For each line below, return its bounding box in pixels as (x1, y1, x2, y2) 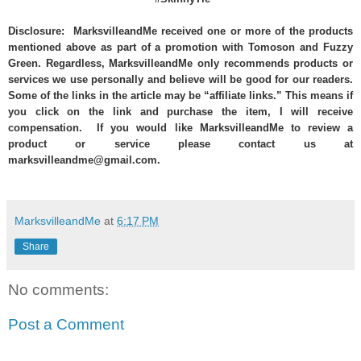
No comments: (8, 280, 109, 298)
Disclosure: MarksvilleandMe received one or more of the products (8, 24, 353, 37)
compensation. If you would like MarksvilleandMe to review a (8, 121, 353, 134)
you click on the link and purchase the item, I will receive (8, 105, 353, 118)
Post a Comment (8, 316, 124, 334)
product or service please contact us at (8, 137, 353, 150)
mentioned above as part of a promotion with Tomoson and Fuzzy (8, 40, 353, 53)
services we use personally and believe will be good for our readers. (8, 73, 353, 85)
